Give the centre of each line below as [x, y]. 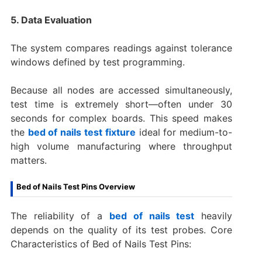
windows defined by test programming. [97, 62]
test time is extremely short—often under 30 [121, 104]
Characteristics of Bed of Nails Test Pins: [101, 244]
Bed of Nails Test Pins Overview [75, 186]
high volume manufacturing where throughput [121, 146]
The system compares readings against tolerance [121, 48]
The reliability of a [60, 216]
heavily [213, 216]
